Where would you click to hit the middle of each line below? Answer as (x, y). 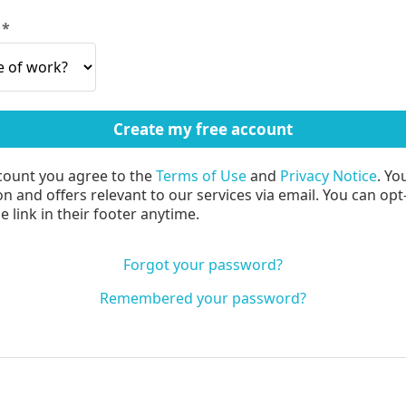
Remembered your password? (203, 299)
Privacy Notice (329, 175)
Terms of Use (201, 175)
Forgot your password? (203, 264)
